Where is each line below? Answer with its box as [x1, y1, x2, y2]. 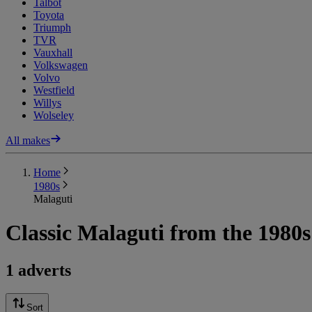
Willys [33, 96, 61, 109]
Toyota [33, 8, 64, 21]
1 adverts [6, 260, 71, 279]
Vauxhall [33, 46, 72, 58]
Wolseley [33, 109, 74, 121]
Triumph [33, 21, 71, 33]
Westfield [33, 84, 75, 96]
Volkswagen [33, 58, 88, 71]
